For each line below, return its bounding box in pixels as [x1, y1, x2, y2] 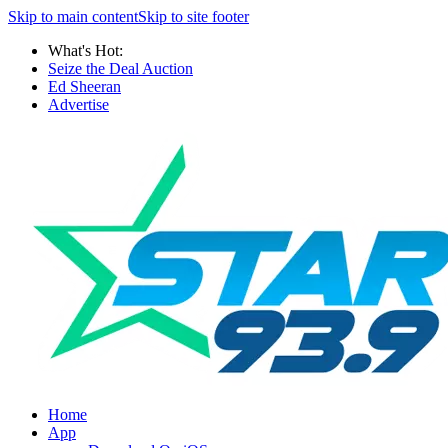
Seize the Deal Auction [48, 60, 193, 77]
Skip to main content [8, 8, 138, 25]
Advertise [48, 96, 109, 113]
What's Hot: [48, 42, 123, 59]
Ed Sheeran [48, 78, 121, 95]
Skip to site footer [138, 8, 249, 25]
